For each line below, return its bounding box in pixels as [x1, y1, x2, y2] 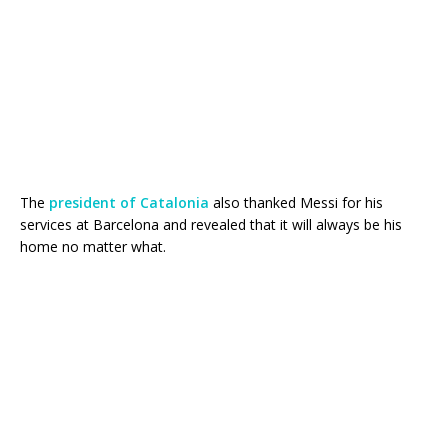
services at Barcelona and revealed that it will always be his [20, 215, 402, 235]
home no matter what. [20, 237, 166, 257]
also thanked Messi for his [209, 193, 383, 213]
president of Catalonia [49, 193, 209, 213]
